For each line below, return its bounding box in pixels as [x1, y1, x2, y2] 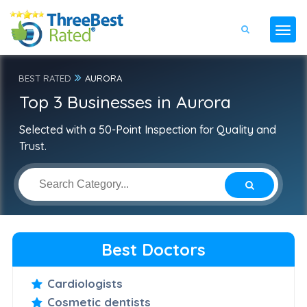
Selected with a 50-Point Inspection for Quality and [19, 123, 276, 136]
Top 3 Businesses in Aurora [19, 91, 231, 112]
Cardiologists [47, 276, 123, 291]
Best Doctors [101, 239, 206, 260]
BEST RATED [18, 73, 71, 84]
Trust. [19, 139, 47, 153]
